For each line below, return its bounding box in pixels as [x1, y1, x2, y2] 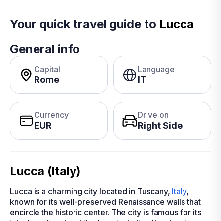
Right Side [138, 120, 183, 131]
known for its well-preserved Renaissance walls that [10, 197, 201, 207]
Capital [34, 64, 60, 74]
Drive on [138, 110, 169, 120]
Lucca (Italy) [10, 164, 81, 178]
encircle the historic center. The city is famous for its [10, 207, 201, 217]
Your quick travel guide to [10, 17, 159, 31]
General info [10, 42, 80, 56]
